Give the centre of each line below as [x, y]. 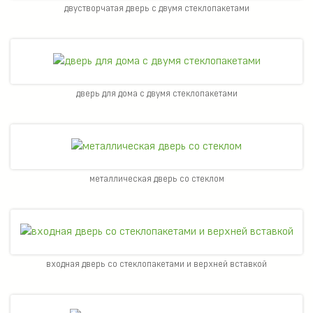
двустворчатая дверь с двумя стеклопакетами [156, 8]
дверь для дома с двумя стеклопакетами [156, 93]
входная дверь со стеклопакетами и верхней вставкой [156, 264]
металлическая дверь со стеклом [156, 179]
